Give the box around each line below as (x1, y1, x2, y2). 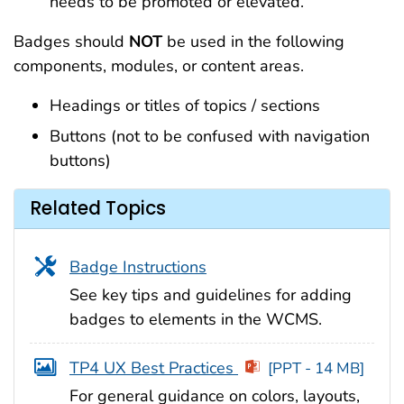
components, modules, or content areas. (14, 54, 304, 77)
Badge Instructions (69, 255, 207, 278)
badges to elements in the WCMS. (69, 308, 322, 330)
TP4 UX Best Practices (69, 356, 238, 379)
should (75, 30, 129, 52)
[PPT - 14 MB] (267, 357, 364, 379)
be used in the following (162, 30, 344, 52)
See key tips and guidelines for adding (69, 283, 352, 306)
